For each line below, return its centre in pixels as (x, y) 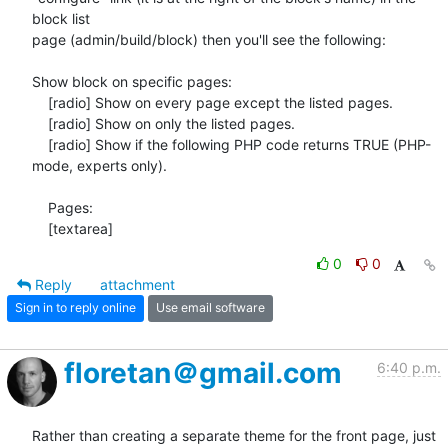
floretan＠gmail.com (203, 372)
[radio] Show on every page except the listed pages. (40, 102)
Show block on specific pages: (132, 81)
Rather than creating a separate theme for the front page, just (234, 435)
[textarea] (80, 228)
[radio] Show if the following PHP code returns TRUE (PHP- (40, 144)
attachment (137, 284)
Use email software (210, 308)
